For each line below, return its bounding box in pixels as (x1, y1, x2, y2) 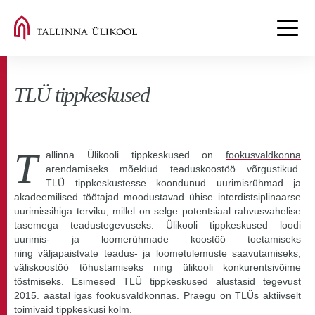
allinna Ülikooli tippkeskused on (46, 149, 226, 160)
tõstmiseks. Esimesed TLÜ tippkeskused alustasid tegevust (14, 276, 301, 287)
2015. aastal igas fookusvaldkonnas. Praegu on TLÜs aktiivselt (14, 290, 301, 301)
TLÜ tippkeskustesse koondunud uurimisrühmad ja (46, 177, 301, 188)
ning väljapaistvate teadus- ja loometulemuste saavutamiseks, (14, 247, 301, 259)
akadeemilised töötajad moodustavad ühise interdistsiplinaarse (14, 191, 301, 202)
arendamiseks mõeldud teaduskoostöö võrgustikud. (46, 163, 301, 174)
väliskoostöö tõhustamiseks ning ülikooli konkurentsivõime (14, 262, 301, 273)
